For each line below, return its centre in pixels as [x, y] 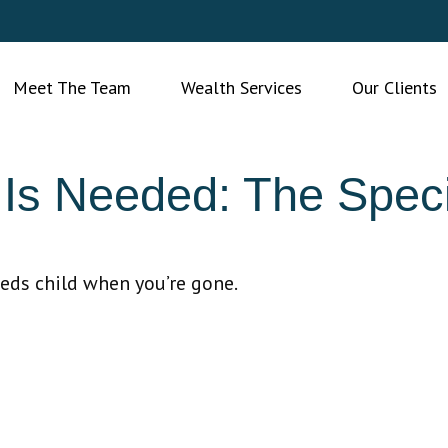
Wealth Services [241, 87]
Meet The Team [71, 87]
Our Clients [394, 87]
